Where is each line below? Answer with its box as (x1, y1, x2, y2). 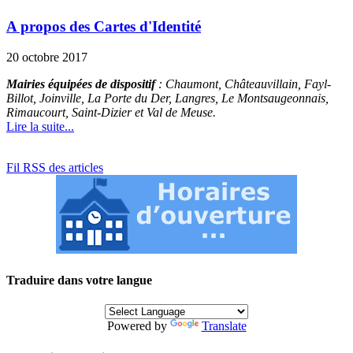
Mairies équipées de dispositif (6, 76, 155, 91)
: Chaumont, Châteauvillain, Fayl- (155, 76, 331, 91)
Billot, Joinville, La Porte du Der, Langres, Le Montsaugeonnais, (6, 91, 329, 105)
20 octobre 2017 (6, 50, 87, 64)
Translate (201, 319, 247, 333)
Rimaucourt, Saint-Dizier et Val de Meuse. (6, 105, 216, 119)
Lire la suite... (6, 119, 74, 133)
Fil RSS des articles (6, 160, 103, 174)
